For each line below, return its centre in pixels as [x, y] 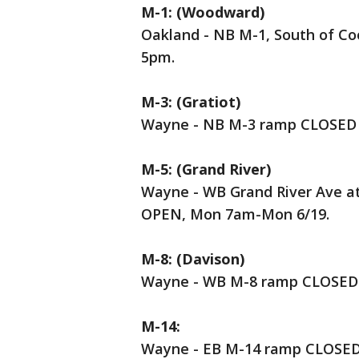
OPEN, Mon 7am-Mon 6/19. [235, 214]
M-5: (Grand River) [206, 169]
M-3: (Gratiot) [191, 102]
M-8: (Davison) [193, 259]
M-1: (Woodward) [203, 12]
